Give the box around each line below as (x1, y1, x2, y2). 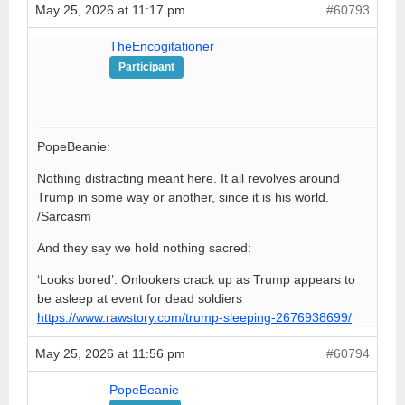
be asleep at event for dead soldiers (37, 290, 242, 306)
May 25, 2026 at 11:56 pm (35, 345, 185, 361)
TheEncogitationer (109, 38, 214, 53)
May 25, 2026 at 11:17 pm (35, 2, 185, 17)
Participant (118, 60, 174, 73)
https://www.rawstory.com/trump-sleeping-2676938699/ (37, 309, 352, 325)
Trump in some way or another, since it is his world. (37, 189, 329, 204)
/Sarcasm (37, 208, 91, 223)
